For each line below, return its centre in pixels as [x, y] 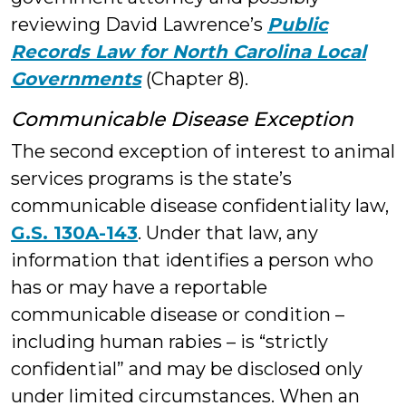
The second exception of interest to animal [203, 151]
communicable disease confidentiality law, [200, 206]
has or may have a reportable [139, 287]
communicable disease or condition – [178, 314]
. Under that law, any [228, 233]
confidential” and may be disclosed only [187, 369]
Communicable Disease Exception [182, 119]
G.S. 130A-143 [74, 233]
